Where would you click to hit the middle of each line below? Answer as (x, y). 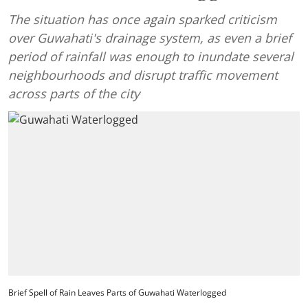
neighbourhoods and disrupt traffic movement (143, 75)
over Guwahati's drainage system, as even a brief (150, 38)
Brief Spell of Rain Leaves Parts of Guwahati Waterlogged (117, 292)
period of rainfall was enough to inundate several (151, 56)
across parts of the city (74, 93)
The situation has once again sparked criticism (143, 19)
